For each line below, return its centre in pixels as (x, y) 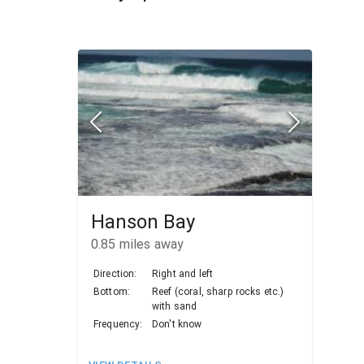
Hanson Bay (143, 222)
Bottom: (112, 292)
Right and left (183, 274)
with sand (175, 307)
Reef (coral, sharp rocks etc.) (218, 292)
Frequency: (118, 325)
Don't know (177, 325)
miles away (150, 245)
